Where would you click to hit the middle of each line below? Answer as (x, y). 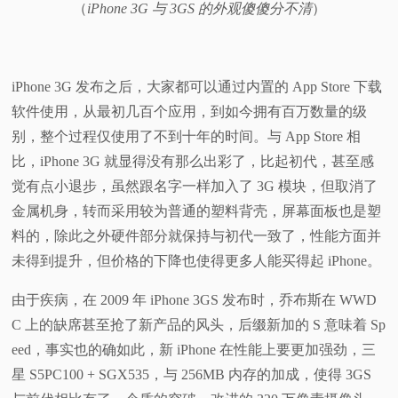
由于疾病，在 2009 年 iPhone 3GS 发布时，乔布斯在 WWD (195, 300)
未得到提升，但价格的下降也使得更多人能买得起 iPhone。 (197, 261)
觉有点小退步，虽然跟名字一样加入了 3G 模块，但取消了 (195, 187)
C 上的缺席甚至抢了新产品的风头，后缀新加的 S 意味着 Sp (199, 325)
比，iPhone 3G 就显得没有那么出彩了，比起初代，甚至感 (193, 162)
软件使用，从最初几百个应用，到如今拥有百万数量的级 (190, 112)
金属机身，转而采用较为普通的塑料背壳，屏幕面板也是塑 (197, 211)
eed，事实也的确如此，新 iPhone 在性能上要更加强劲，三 (194, 350)
